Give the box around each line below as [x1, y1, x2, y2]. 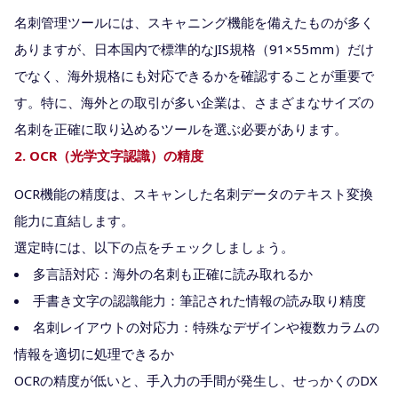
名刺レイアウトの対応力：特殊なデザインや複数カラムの [33, 317, 379, 336]
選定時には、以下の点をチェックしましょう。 [14, 237, 294, 256]
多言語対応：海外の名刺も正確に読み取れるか [33, 264, 313, 283]
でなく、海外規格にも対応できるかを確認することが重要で [14, 66, 374, 84]
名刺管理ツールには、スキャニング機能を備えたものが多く [14, 12, 374, 31]
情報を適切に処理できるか [14, 344, 174, 362]
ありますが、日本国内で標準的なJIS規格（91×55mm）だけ [14, 39, 374, 58]
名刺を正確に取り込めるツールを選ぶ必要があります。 [14, 119, 347, 138]
